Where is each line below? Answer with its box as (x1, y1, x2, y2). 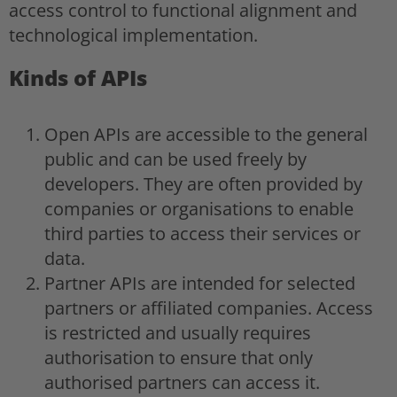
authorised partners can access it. (44, 370, 320, 394)
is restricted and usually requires (44, 320, 311, 345)
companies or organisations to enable (44, 196, 354, 221)
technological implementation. (9, 22, 258, 47)
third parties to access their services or (44, 221, 361, 245)
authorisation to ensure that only (44, 345, 313, 370)
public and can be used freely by (44, 146, 307, 171)
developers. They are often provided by (44, 171, 362, 196)
